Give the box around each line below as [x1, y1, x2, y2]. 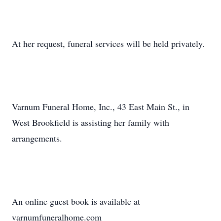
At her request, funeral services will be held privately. [12, 37, 205, 49]
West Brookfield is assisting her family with [12, 116, 169, 128]
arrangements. [12, 132, 62, 144]
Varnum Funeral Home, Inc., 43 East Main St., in [12, 101, 189, 112]
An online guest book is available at [12, 195, 140, 207]
